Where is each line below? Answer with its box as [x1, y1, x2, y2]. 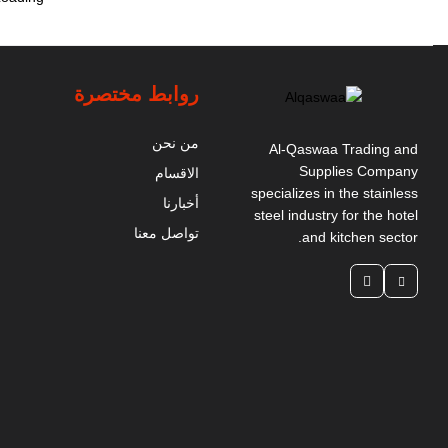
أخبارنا [163, 195, 199, 211]
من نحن [152, 135, 199, 151]
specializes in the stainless [251, 185, 418, 202]
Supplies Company [299, 163, 418, 180]
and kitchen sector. [302, 229, 418, 246]
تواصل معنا [134, 225, 199, 241]
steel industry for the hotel [254, 207, 418, 224]
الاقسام [155, 165, 199, 181]
